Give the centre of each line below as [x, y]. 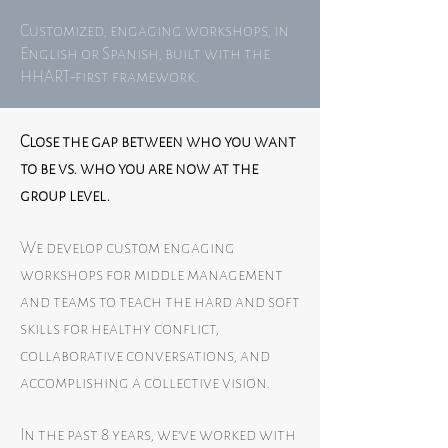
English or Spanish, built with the [145, 54]
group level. [65, 196]
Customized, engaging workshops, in [154, 31]
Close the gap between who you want [158, 142]
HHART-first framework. [109, 77]
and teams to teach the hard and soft [160, 302]
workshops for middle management [151, 275]
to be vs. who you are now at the [139, 169]
